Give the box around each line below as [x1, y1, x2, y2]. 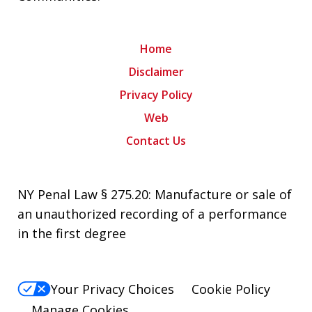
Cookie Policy [192, 281, 270, 298]
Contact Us [126, 132, 186, 148]
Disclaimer [128, 63, 184, 79]
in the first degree [17, 224, 126, 242]
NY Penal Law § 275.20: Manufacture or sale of [17, 185, 292, 203]
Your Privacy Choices [51, 281, 174, 298]
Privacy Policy [119, 86, 193, 102]
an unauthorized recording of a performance [17, 205, 287, 222]
